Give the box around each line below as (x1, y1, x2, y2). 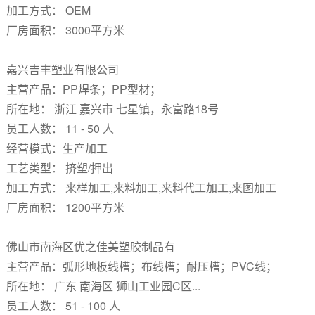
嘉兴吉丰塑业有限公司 (6, 61, 122, 77)
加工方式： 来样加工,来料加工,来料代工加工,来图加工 (6, 179, 276, 195)
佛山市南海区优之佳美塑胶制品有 (6, 238, 178, 255)
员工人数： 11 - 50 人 (6, 120, 114, 136)
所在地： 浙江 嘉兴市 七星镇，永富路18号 (6, 101, 219, 117)
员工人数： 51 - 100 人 (6, 297, 120, 314)
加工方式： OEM (6, 2, 91, 18)
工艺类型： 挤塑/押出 (6, 160, 113, 176)
